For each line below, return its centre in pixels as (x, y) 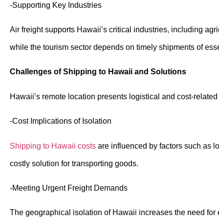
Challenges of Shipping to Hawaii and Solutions (98, 72)
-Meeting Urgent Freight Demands (69, 188)
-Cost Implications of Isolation (61, 121)
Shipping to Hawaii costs (53, 146)
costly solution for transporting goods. (74, 163)
